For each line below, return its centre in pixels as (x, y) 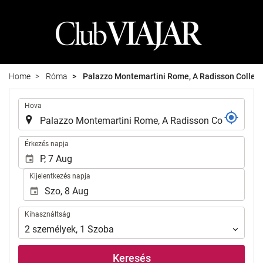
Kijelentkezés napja (60, 176)
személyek (54, 229)
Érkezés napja (47, 144)
